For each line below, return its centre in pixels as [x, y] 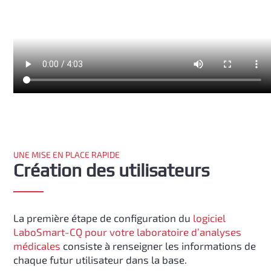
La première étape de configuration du [103, 218]
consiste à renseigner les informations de [158, 246]
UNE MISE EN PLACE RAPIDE [67, 155]
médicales [37, 246]
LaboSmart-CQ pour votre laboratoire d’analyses [128, 232]
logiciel [210, 218]
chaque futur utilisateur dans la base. [100, 260]
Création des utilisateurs [112, 170]
